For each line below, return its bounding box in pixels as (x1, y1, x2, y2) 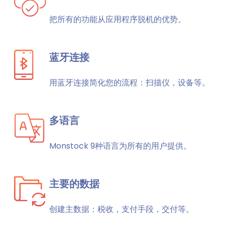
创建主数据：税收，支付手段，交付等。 (49, 203, 194, 215)
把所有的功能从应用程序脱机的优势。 (49, 14, 186, 25)
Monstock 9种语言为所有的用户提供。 (49, 140, 191, 152)
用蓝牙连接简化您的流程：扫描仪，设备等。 (49, 77, 210, 88)
